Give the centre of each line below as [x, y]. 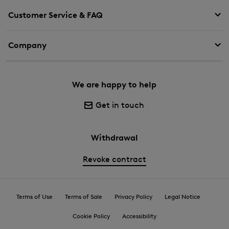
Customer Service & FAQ [55, 15]
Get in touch [120, 105]
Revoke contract [114, 159]
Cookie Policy [91, 216]
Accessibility [139, 216]
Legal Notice [182, 196]
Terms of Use [35, 196]
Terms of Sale [84, 196]
